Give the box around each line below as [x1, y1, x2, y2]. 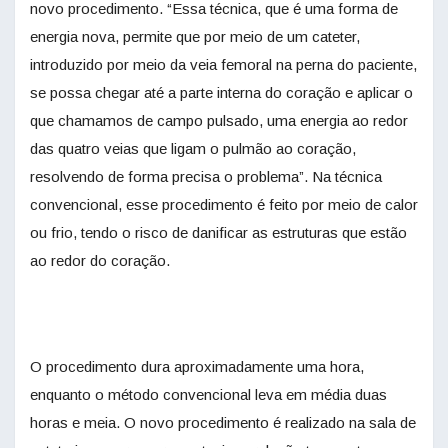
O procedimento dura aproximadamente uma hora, [30, 358, 364, 376]
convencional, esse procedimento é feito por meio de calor [30, 196, 418, 214]
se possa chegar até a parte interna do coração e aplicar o [30, 84, 413, 102]
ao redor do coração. [30, 252, 170, 270]
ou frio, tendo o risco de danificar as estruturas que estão [30, 224, 407, 242]
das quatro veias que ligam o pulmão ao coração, [30, 140, 356, 158]
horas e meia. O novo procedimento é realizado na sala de [30, 414, 416, 432]
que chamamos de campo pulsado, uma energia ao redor [30, 112, 408, 130]
